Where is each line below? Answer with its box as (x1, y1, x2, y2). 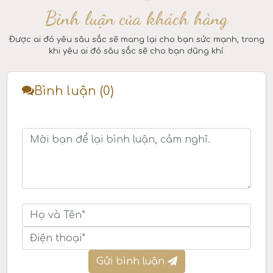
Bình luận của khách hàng (45, 7, 228, 30)
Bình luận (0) (34, 84, 114, 99)
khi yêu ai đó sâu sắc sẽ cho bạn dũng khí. (48, 47, 225, 56)
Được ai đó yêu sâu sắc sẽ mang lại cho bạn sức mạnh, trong (9, 35, 264, 44)
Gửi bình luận (96, 256, 168, 268)
